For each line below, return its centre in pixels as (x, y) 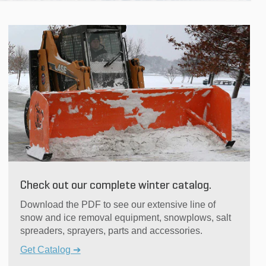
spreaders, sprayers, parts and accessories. (111, 230)
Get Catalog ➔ (50, 249)
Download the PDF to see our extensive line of (118, 204)
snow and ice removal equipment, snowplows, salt (125, 217)
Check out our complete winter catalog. (115, 186)
